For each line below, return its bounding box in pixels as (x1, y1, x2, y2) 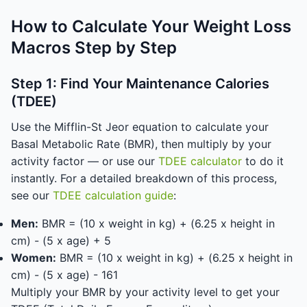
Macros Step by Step (11, 38, 177, 58)
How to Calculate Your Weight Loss (11, 16, 291, 36)
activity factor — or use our (11, 154, 158, 168)
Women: (11, 251, 56, 265)
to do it (242, 154, 284, 168)
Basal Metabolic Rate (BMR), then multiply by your (11, 137, 271, 151)
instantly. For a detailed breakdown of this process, (11, 171, 277, 185)
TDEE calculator (158, 154, 242, 168)
